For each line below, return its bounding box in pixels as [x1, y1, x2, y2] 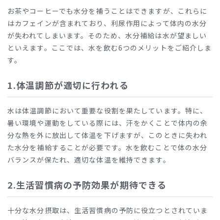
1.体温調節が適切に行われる [7, 78, 129, 91]
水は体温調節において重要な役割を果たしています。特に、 [7, 105, 208, 115]
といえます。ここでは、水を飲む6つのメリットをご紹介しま [7, 42, 212, 53]
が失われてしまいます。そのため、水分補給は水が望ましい [7, 30, 207, 40]
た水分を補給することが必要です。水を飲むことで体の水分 [7, 142, 208, 152]
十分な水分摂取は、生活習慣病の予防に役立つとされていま [7, 205, 208, 215]
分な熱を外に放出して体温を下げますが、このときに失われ [7, 130, 208, 140]
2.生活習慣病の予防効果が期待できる [7, 178, 167, 191]
